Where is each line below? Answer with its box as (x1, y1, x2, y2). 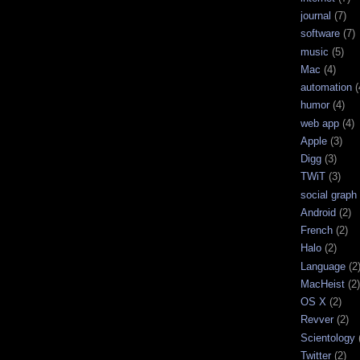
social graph (301, 188, 357, 201)
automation (301, 81, 352, 94)
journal (301, 10, 331, 22)
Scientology (301, 331, 355, 344)
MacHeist (301, 277, 345, 290)
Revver (301, 313, 333, 326)
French (301, 224, 333, 237)
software (301, 27, 340, 40)
